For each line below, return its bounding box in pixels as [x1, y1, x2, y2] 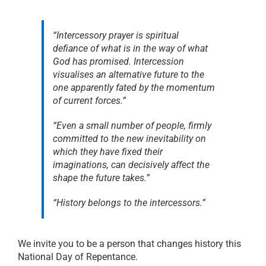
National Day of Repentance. [17, 251, 138, 262]
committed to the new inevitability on [52, 132, 206, 144]
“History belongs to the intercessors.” [52, 197, 205, 208]
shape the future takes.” [52, 172, 150, 183]
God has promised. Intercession [52, 55, 184, 67]
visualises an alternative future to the [52, 68, 204, 80]
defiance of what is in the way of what [52, 42, 208, 54]
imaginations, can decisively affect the [52, 159, 210, 170]
